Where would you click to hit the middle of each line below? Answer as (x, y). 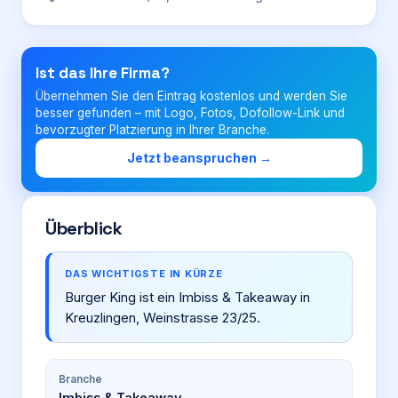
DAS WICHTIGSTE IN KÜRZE (144, 274)
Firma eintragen (199, 102)
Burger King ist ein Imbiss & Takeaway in (187, 297)
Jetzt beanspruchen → (199, 158)
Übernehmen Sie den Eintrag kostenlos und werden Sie (191, 96)
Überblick (84, 228)
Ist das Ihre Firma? (103, 73)
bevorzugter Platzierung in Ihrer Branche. (152, 130)
